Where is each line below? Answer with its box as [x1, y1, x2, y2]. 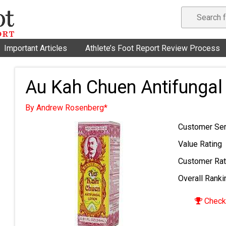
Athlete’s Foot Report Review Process [85, 43, 220, 53]
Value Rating [178, 139, 222, 149]
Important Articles [4, 43, 67, 53]
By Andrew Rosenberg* [25, 103, 107, 112]
